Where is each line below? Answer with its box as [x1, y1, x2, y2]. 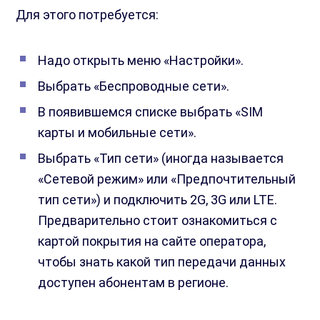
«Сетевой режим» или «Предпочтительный [38, 171, 296, 187]
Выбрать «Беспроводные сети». [38, 79, 230, 94]
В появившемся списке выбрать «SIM [38, 104, 264, 120]
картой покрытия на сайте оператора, [38, 234, 266, 249]
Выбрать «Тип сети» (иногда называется [38, 151, 284, 166]
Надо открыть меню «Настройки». [38, 53, 244, 69]
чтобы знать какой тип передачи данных [38, 254, 286, 270]
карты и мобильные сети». [38, 125, 197, 141]
